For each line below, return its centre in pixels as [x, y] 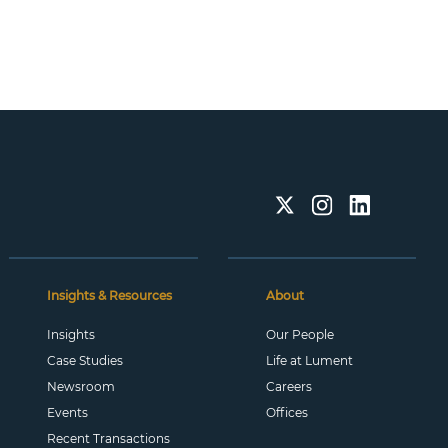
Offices [286, 412]
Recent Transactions [109, 438]
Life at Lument [309, 360]
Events [68, 412]
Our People [299, 334]
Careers [288, 386]
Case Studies [85, 360]
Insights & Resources [110, 295]
